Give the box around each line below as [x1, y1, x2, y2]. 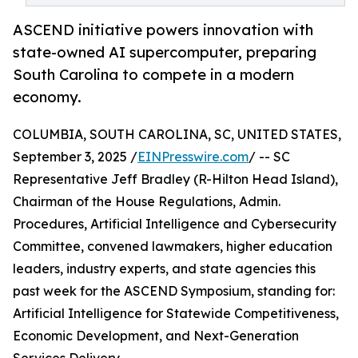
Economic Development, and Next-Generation [13, 328, 299, 344]
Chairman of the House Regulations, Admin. [13, 193, 280, 210]
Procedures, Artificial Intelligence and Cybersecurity [13, 216, 336, 233]
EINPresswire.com [137, 149, 249, 165]
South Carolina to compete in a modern [13, 66, 294, 84]
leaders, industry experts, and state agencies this [13, 261, 316, 277]
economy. [13, 88, 82, 106]
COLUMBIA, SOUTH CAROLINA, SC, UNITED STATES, [13, 126, 341, 143]
